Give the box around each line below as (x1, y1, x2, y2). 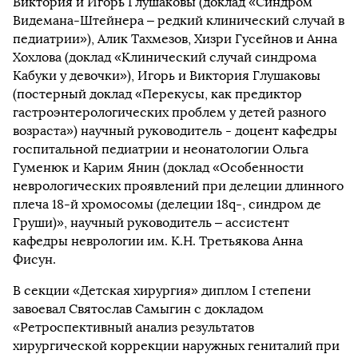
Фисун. (13, 251, 56, 267)
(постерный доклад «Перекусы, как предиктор (13, 86, 302, 101)
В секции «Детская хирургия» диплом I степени (13, 282, 311, 298)
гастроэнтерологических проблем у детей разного (13, 104, 326, 120)
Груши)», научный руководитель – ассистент (13, 214, 289, 230)
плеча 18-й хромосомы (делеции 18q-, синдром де (13, 196, 321, 212)
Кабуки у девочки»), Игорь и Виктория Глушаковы (13, 67, 320, 83)
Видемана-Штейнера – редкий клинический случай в (13, 12, 344, 28)
